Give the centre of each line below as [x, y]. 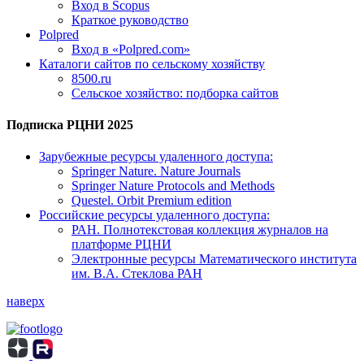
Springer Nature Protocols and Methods [173, 186]
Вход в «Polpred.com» [131, 49]
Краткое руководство [130, 19]
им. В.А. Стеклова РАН [137, 274]
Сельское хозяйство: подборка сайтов [175, 93]
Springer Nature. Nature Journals [156, 171]
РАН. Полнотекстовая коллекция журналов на [200, 230]
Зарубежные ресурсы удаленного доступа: [156, 157]
